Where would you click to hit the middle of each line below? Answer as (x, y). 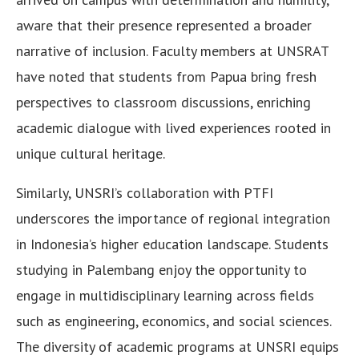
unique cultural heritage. (91, 154)
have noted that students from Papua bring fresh (166, 77)
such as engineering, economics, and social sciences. (173, 321)
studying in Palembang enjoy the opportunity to (161, 270)
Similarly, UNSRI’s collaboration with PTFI (145, 193)
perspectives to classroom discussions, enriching (163, 103)
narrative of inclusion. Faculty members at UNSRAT (172, 51)
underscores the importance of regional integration (173, 219)
